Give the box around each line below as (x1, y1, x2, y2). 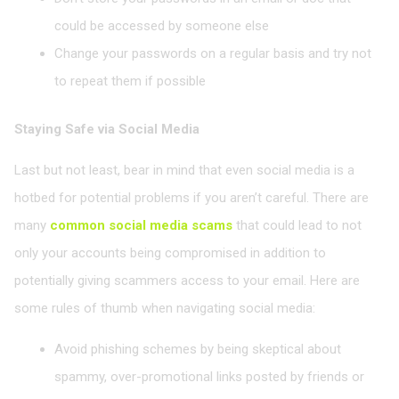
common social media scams (50, 216, 232, 233)
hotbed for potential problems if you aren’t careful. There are (14, 189, 369, 206)
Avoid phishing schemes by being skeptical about (54, 340, 341, 357)
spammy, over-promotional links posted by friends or (54, 368, 364, 385)
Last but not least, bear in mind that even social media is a (14, 161, 354, 178)
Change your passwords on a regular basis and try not (54, 45, 371, 62)
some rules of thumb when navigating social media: (14, 299, 315, 316)
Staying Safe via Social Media (14, 120, 199, 137)
